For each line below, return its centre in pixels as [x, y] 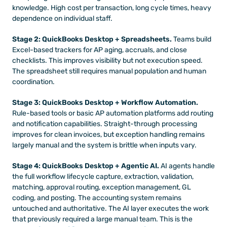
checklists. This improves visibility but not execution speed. [107, 60]
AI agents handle [187, 166]
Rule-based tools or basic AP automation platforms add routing [113, 113]
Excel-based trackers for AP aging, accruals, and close [100, 50]
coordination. [33, 82]
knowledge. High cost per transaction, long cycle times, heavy [112, 8]
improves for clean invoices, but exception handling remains [108, 134]
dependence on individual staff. [62, 18]
